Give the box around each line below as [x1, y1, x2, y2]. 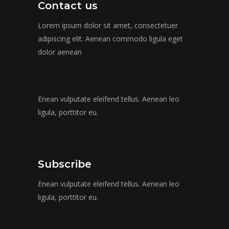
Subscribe [38, 158, 91, 171]
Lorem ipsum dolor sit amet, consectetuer [38, 20, 178, 31]
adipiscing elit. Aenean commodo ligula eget [38, 34, 183, 44]
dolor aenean [38, 47, 82, 57]
